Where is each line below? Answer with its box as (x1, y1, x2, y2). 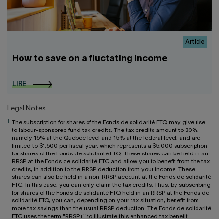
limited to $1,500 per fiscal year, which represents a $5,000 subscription (12, 143, 207, 149)
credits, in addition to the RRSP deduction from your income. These (12, 166, 195, 172)
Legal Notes (7, 105, 46, 112)
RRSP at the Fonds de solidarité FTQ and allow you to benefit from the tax (12, 158, 210, 164)
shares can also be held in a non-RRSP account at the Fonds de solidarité (12, 174, 211, 180)
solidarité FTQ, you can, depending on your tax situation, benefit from (12, 197, 199, 203)
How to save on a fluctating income (12, 54, 168, 63)
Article (185, 39, 205, 44)
